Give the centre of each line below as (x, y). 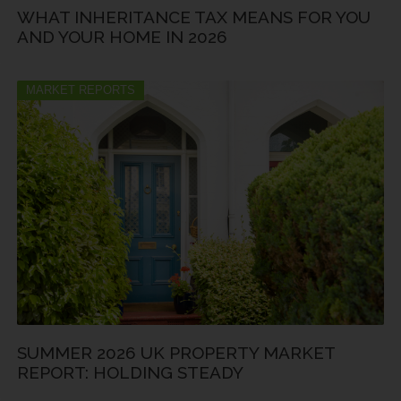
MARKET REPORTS (81, 90)
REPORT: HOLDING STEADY (130, 373)
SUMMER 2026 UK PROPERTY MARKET (176, 353)
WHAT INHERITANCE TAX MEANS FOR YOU (194, 17)
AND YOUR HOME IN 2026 (122, 37)
